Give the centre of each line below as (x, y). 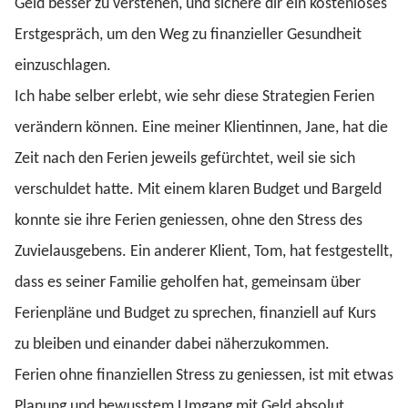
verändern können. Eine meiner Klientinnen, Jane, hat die (201, 128)
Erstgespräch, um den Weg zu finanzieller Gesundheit (188, 35)
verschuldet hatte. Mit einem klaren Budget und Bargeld (198, 190)
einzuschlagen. (63, 66)
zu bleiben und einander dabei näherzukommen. (172, 345)
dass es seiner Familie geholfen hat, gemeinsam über (188, 283)
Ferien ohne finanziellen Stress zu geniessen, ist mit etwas (204, 376)
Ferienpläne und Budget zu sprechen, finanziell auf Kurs (195, 314)
